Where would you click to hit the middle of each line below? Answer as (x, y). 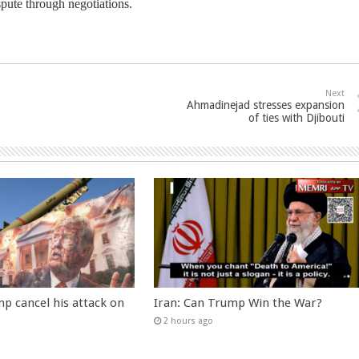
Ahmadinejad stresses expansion (266, 105)
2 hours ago (189, 321)
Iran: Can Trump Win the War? (238, 303)
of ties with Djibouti (296, 118)
